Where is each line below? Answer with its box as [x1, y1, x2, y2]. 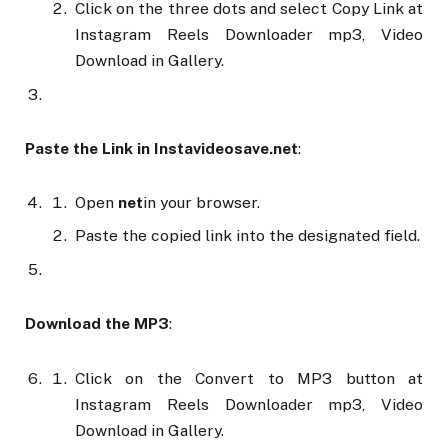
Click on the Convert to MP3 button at [75, 368, 423, 388]
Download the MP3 [25, 314, 169, 334]
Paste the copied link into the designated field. [75, 226, 420, 246]
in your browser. [143, 193, 260, 213]
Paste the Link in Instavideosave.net [25, 139, 298, 159]
